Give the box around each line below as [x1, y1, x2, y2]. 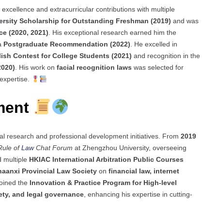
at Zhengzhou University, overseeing [73, 144, 186, 152]
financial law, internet [108, 167, 179, 175]
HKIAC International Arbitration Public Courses [29, 155, 184, 164]
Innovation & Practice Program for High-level [30, 179, 177, 187]
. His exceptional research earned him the [48, 29, 176, 37]
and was [171, 17, 199, 25]
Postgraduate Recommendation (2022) [3, 40, 130, 48]
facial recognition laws [57, 63, 132, 72]
